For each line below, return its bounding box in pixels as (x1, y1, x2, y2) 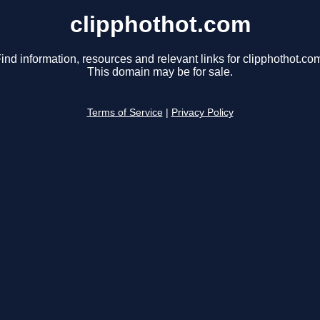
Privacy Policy (171, 107, 234, 119)
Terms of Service (86, 107, 163, 119)
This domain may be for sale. (87, 66, 233, 79)
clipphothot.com (69, 11, 251, 37)
